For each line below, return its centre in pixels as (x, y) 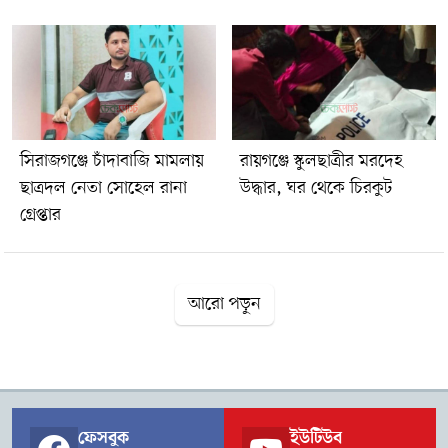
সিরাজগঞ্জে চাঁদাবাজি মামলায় (112, 160)
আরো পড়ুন (224, 303)
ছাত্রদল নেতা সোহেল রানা (103, 187)
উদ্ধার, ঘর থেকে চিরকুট (316, 187)
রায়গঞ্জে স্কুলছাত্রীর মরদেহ (321, 160)
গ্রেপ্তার (40, 214)
